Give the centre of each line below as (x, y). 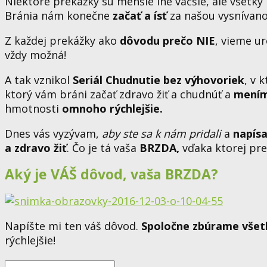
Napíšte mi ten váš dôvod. (73, 226)
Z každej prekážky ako (62, 40)
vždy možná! (35, 55)
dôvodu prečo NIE (167, 40)
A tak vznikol (39, 80)
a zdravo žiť (36, 148)
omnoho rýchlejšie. (112, 108)
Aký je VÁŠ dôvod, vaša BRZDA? (111, 174)
